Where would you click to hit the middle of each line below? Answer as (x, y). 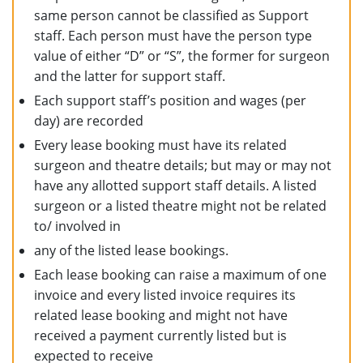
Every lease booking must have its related (160, 145)
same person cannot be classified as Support (171, 15)
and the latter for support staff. (130, 76)
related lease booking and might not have (161, 315)
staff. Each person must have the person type (173, 35)
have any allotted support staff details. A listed (175, 185)
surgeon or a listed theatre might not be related (180, 205)
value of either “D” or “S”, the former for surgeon (182, 56)
